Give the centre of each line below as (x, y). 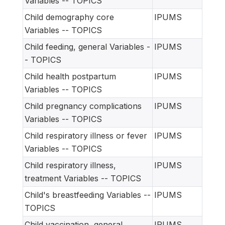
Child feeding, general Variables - (87, 46)
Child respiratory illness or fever (86, 135)
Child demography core (69, 17)
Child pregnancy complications (83, 106)
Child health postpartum (70, 76)
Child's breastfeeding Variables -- (88, 195)
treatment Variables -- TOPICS (83, 178)
